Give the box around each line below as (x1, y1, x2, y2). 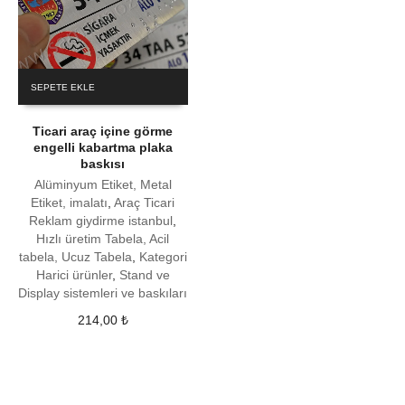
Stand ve (118, 268, 170, 283)
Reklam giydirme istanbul (29, 213, 174, 229)
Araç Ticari (114, 195, 175, 211)
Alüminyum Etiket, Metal (33, 177, 172, 193)
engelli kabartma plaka (33, 140, 173, 155)
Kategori (138, 250, 187, 265)
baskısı (80, 156, 126, 172)
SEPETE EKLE (31, 82, 95, 93)
